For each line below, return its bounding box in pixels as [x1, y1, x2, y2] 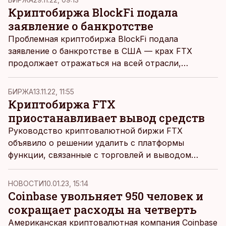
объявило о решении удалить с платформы [8, 138, 184, 148]
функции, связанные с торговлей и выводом [8, 150, 191, 160]
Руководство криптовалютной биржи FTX [8, 126, 183, 136]
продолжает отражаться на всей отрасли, [8, 58, 181, 68]
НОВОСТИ [8, 179, 44, 188]
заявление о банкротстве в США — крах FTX [8, 46, 192, 56]
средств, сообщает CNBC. [8, 162, 115, 172]
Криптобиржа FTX [8, 97, 116, 111]
